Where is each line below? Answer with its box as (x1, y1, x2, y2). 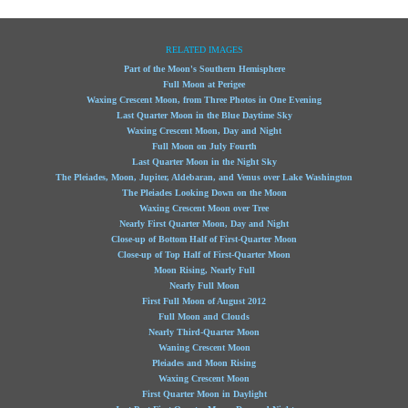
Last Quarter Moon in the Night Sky (131, 157, 277, 167)
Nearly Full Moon (168, 280, 240, 291)
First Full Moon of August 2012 (142, 296, 266, 306)
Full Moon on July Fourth (151, 141, 257, 151)
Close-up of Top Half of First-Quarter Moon (117, 250, 291, 260)
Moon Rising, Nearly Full (153, 265, 255, 275)
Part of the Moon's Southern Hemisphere (123, 64, 285, 74)
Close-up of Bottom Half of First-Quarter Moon (111, 234, 297, 244)
